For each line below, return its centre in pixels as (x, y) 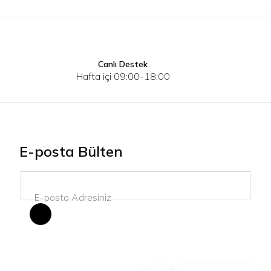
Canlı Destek (123, 64)
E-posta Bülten (71, 151)
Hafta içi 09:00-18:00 (123, 76)
